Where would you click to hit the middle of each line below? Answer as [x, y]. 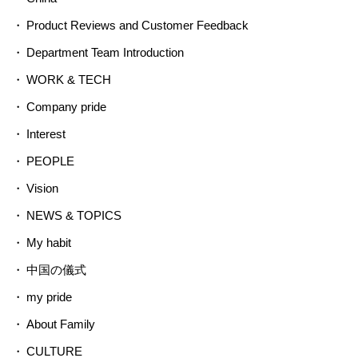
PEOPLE [50, 161]
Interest [46, 134]
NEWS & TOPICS [74, 216]
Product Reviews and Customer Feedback [137, 26]
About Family [60, 324]
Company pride [66, 107]
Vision [42, 189]
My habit [48, 243]
